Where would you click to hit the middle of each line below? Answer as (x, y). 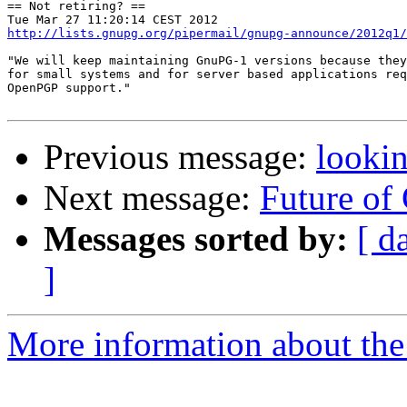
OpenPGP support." (69, 88)
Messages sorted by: (196, 239)
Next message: (152, 198)
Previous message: (180, 157)
